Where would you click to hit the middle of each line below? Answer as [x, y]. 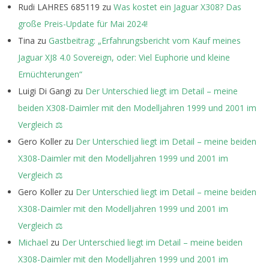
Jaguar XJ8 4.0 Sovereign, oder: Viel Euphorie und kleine [124, 57]
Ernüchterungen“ [50, 74]
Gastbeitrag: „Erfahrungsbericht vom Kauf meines [145, 40]
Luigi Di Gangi [45, 91]
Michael [33, 242]
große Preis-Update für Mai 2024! [83, 23]
